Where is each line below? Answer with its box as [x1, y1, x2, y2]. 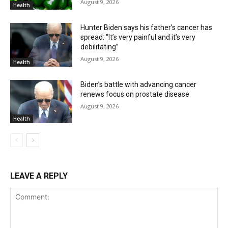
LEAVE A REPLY [10, 171, 68, 181]
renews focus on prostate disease [80, 90, 190, 98]
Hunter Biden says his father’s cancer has [80, 23, 213, 32]
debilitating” [80, 43, 119, 51]
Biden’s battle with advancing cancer [80, 80, 197, 89]
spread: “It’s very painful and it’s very [80, 33, 196, 42]
